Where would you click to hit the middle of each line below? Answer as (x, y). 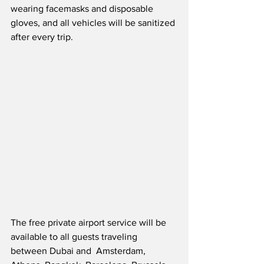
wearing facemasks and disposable (83, 9)
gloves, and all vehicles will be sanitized (94, 23)
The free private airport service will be (90, 223)
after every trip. (42, 37)
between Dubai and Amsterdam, (79, 251)
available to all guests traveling (75, 237)
